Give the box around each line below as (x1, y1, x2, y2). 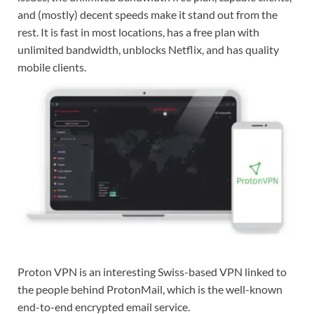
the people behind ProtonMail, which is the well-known (18, 282, 282, 296)
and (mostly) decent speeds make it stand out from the (18, 8, 278, 22)
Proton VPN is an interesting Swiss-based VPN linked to (18, 264, 287, 278)
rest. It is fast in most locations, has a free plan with (18, 25, 259, 39)
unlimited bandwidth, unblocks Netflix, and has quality (18, 43, 279, 57)
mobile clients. (18, 60, 86, 74)
